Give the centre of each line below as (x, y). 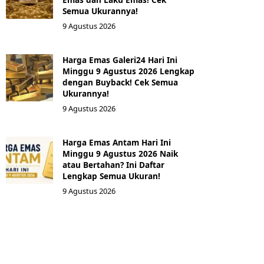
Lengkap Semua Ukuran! (111, 176)
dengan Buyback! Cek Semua (120, 82)
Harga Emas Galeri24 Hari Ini (120, 60)
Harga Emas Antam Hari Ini (117, 142)
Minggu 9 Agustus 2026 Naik (120, 154)
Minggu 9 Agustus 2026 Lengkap (128, 71)
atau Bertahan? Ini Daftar (113, 165)
